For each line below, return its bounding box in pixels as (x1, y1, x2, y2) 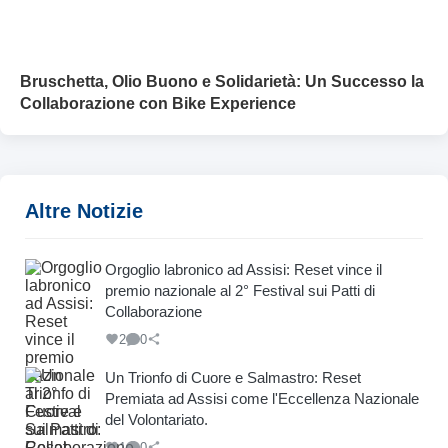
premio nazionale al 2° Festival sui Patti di (105, 281, 375, 299)
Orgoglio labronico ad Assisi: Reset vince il (105, 260, 382, 278)
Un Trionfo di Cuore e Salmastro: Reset (105, 368, 361, 386)
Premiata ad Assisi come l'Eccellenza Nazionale (105, 389, 419, 407)
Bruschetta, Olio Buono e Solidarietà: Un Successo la (20, 72, 424, 90)
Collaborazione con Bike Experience (20, 94, 296, 112)
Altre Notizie (25, 199, 143, 222)
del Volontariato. (105, 410, 208, 428)
